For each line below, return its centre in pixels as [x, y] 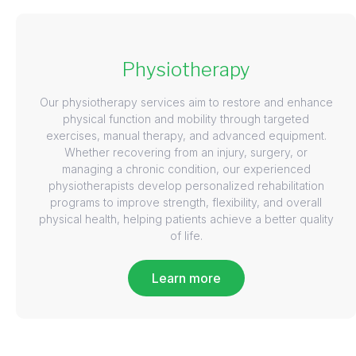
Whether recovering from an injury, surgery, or [186, 152]
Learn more [186, 278]
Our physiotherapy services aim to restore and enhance [186, 102]
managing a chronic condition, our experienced [186, 168]
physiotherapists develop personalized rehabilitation [186, 185]
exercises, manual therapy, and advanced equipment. [186, 135]
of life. [186, 235]
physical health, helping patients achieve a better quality [186, 219]
